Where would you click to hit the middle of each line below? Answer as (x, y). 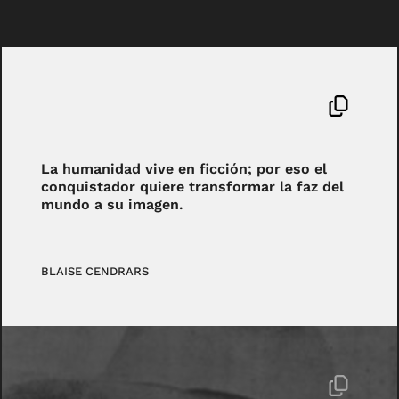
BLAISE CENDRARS (95, 271)
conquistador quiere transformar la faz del (193, 186)
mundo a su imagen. (113, 204)
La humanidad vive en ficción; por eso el (184, 168)
